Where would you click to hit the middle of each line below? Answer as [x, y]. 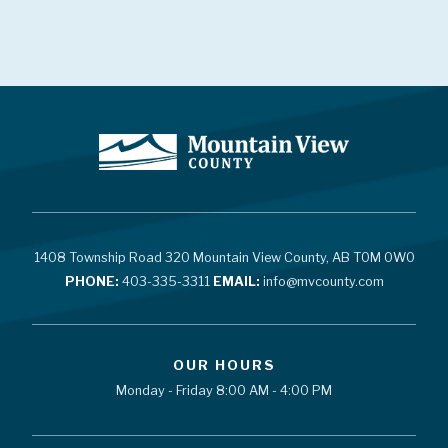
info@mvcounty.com [321, 282]
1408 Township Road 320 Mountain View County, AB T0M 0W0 [224, 258]
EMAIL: [236, 282]
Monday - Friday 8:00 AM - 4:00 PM [224, 390]
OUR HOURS [224, 364]
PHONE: [91, 282]
